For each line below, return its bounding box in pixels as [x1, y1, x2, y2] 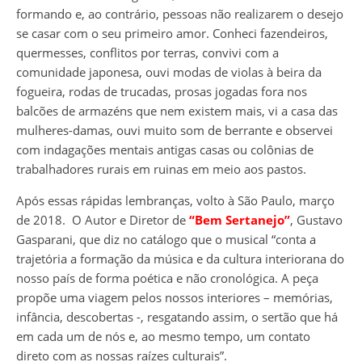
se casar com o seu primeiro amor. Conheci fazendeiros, [16, 25, 328, 42]
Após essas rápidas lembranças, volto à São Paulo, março [16, 192, 335, 209]
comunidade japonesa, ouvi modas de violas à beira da [16, 64, 322, 81]
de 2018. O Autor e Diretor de [16, 212, 189, 229]
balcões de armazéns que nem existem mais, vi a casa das [16, 103, 338, 120]
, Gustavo [290, 212, 343, 229]
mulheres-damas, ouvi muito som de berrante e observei [16, 122, 333, 139]
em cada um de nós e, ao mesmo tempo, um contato [16, 328, 310, 345]
